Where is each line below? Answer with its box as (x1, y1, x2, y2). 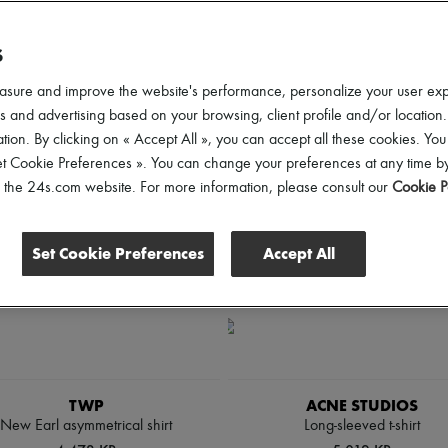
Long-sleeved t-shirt (304, 418, 420, 434)
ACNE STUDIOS (306, 396, 418, 415)
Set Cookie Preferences (32, 244, 204, 263)
